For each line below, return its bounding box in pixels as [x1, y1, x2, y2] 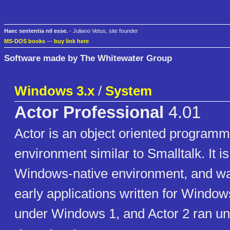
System [105, 83, 152, 99]
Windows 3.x [14, 83, 94, 99]
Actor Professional [14, 103, 164, 122]
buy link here [54, 38, 89, 45]
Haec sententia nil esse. [4, 28, 68, 34]
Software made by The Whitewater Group [4, 52, 172, 63]
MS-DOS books [4, 38, 45, 45]
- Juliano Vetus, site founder [68, 28, 138, 34]
